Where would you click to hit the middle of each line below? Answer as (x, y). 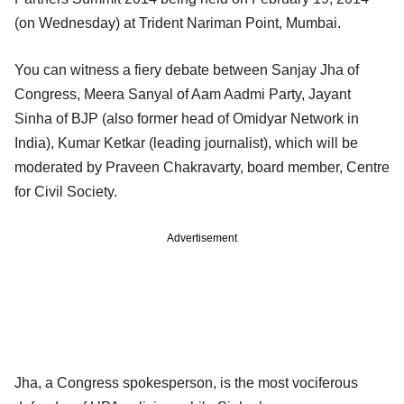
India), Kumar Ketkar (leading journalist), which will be (186, 142)
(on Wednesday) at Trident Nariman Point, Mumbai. (178, 23)
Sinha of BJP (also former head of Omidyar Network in (187, 118)
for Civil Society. (66, 191)
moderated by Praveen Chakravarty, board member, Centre (202, 167)
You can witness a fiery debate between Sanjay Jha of (187, 69)
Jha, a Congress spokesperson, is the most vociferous (186, 382)
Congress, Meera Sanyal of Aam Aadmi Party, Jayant (183, 94)
